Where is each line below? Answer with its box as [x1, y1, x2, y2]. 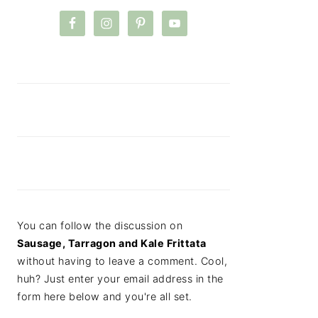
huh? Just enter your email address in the [17, 272, 224, 285]
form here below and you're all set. [17, 290, 192, 302]
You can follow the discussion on [17, 219, 182, 231]
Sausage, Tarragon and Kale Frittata [17, 236, 207, 249]
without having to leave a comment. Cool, [17, 254, 227, 267]
